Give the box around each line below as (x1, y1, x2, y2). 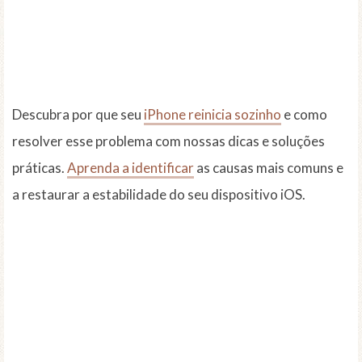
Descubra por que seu (12, 106, 144, 124)
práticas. (12, 159, 67, 177)
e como (281, 106, 327, 124)
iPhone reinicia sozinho (144, 106, 281, 124)
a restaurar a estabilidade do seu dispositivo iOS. (12, 186, 305, 204)
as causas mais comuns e (194, 159, 343, 177)
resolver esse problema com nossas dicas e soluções (12, 133, 325, 150)
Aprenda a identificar (67, 159, 194, 177)
